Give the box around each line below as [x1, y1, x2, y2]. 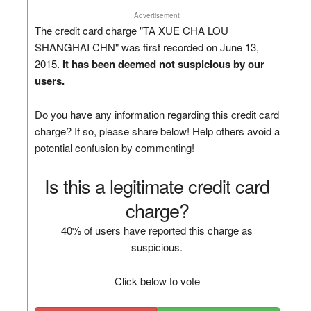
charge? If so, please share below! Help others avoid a [34, 123, 280, 138]
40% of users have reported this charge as [61, 222, 253, 237]
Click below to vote [114, 273, 200, 288]
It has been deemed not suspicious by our [62, 56, 264, 72]
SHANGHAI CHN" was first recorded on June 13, [34, 39, 259, 54]
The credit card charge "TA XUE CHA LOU [34, 22, 228, 37]
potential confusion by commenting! [34, 140, 194, 155]
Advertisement [134, 10, 180, 20]
